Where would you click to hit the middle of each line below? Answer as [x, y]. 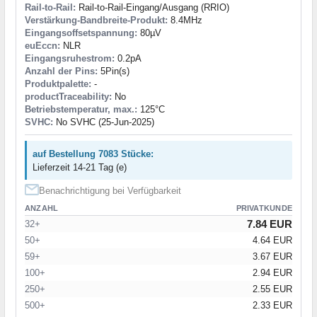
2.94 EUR [272, 272]
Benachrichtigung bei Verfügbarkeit [110, 190]
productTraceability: [68, 96]
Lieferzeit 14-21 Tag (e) [80, 167]
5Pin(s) [114, 71]
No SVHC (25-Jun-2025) [104, 122]
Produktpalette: [58, 83]
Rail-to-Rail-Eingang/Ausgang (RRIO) [152, 7]
